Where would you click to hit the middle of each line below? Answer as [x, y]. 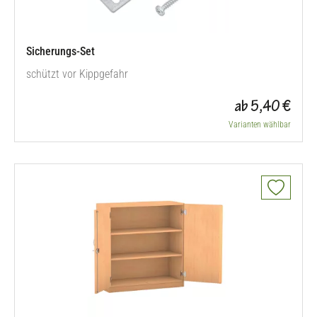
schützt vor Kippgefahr [77, 74]
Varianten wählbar [260, 125]
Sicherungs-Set [60, 51]
